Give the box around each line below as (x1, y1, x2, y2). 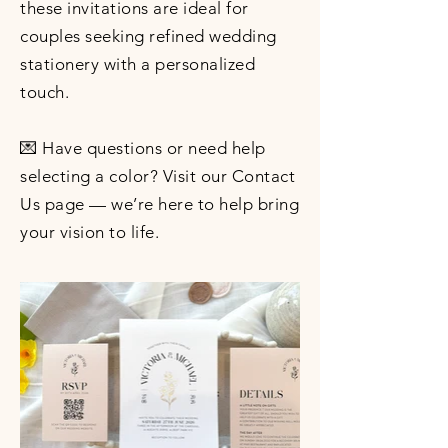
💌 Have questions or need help (20, 138, 266, 158)
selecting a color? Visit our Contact (20, 166, 296, 186)
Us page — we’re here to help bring (20, 194, 300, 214)
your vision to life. (20, 222, 160, 242)
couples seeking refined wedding (20, 26, 277, 46)
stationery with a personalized (20, 54, 256, 74)
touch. (20, 82, 70, 102)
